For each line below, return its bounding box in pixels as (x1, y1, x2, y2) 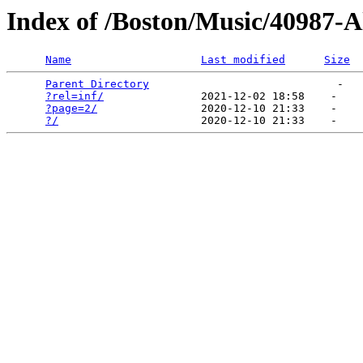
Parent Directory (45, 78, 149, 91)
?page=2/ (45, 102, 97, 115)
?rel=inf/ (45, 90, 104, 103)
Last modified (201, 53, 285, 66)
